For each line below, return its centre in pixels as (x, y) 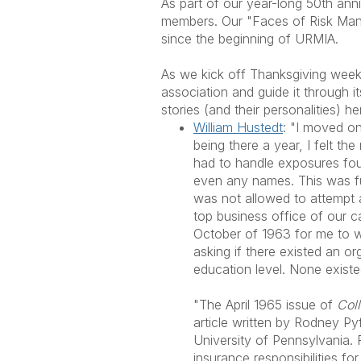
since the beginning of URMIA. (250, 39)
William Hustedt (238, 127)
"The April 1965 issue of (265, 305)
